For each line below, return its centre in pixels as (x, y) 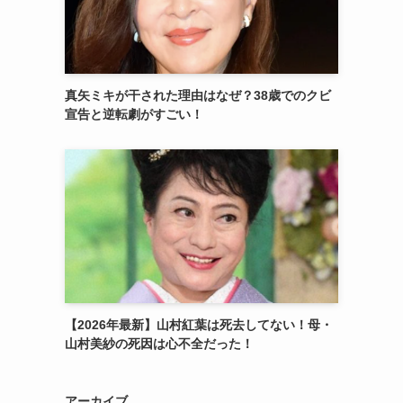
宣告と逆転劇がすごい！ (134, 114)
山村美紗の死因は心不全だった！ (159, 343)
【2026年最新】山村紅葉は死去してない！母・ (199, 324)
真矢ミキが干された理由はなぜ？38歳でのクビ (198, 95)
